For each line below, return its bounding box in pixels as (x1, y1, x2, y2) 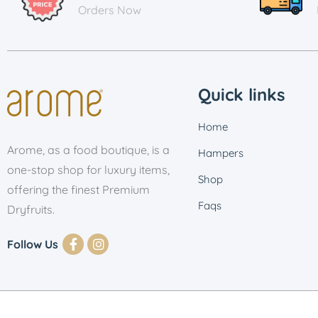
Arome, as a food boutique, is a (7, 143, 170, 158)
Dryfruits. (7, 202, 55, 217)
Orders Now (78, 3, 141, 17)
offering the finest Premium (7, 182, 150, 197)
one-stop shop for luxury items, (7, 163, 170, 177)
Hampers (197, 146, 243, 160)
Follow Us (7, 236, 58, 251)
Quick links (197, 84, 285, 105)
